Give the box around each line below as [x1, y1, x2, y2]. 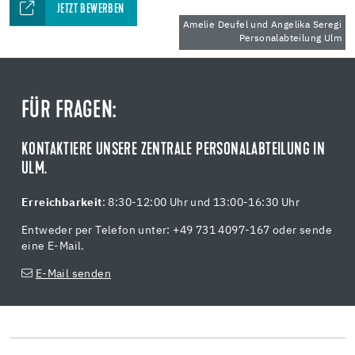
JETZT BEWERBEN [57, 3, 124, 17]
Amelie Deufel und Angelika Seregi [182, 21, 342, 31]
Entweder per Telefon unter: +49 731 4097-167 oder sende [21, 225, 332, 237]
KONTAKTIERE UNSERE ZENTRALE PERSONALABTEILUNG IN [21, 142, 326, 160]
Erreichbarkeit [21, 197, 102, 209]
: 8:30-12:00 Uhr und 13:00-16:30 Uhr [101, 197, 300, 209]
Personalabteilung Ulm [239, 34, 342, 44]
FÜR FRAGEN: [21, 99, 116, 124]
